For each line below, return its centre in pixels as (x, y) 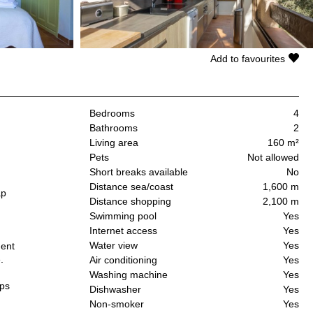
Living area (114, 143)
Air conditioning (123, 260)
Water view (114, 246)
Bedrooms (112, 114)
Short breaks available (139, 172)
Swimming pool (123, 216)
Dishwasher (115, 290)
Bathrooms (114, 128)
